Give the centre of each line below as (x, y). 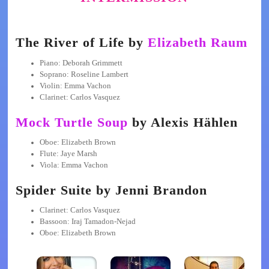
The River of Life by (81, 43)
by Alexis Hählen (183, 122)
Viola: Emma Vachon (74, 165)
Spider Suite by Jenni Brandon (111, 190)
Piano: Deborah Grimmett (81, 63)
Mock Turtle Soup (71, 122)
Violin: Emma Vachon (75, 86)
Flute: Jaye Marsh (68, 153)
